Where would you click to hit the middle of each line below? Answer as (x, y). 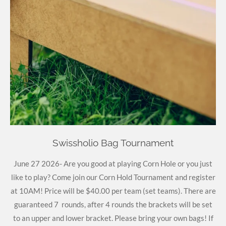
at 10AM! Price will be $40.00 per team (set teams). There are (113, 191)
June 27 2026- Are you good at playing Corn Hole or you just (113, 164)
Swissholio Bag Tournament (113, 143)
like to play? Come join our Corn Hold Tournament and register (113, 177)
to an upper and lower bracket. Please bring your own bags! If (113, 218)
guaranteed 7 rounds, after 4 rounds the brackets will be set (113, 205)
